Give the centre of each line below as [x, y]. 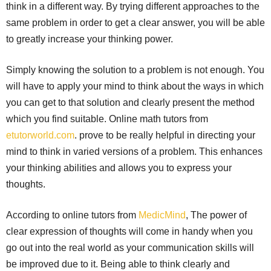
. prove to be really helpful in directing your [165, 135]
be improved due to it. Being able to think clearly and [118, 264]
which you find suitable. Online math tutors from [107, 119]
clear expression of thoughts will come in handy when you [129, 232]
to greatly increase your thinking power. [90, 39]
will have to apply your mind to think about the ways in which [135, 87]
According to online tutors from [72, 215]
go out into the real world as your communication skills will [130, 248]
